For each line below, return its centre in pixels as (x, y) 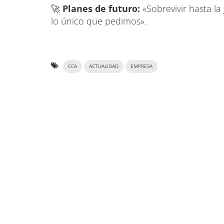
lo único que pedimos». (99, 21)
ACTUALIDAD (104, 66)
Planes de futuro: (102, 8)
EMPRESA (141, 66)
